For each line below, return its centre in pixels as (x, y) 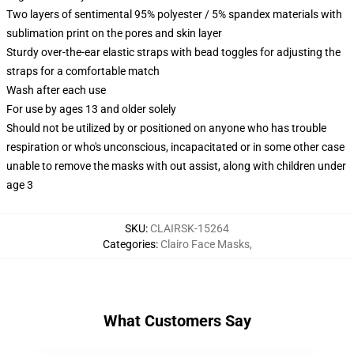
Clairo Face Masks (205, 244)
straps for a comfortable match (83, 71)
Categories (129, 244)
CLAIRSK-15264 (190, 228)
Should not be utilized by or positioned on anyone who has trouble (166, 128)
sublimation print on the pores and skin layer (114, 33)
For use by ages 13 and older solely (91, 109)
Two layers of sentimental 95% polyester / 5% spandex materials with (174, 14)
